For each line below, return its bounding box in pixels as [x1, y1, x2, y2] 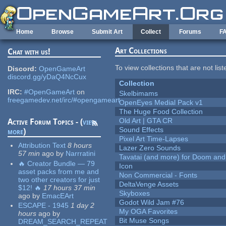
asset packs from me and [18, 167, 99, 176]
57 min [18, 149, 40, 158]
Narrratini [66, 149, 96, 158]
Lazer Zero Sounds [119, 144, 181, 152]
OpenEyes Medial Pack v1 [119, 98, 203, 107]
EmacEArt [42, 191, 74, 200]
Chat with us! [8, 47, 51, 57]
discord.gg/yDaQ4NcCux [8, 73, 87, 81]
